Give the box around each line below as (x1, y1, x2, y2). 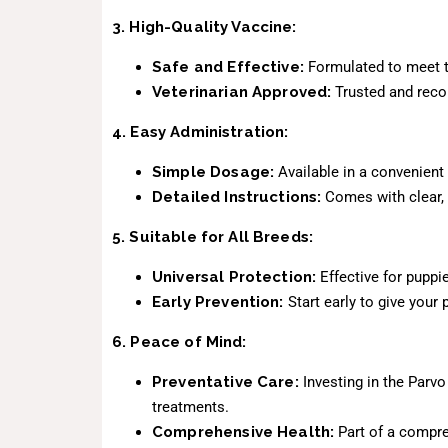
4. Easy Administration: (112, 122, 289, 141)
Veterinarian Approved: (152, 82, 332, 101)
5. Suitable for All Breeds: (112, 227, 314, 246)
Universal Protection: (152, 267, 317, 286)
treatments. (152, 397, 229, 416)
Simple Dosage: (152, 162, 275, 181)
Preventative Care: (152, 372, 299, 391)
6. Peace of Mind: (112, 332, 247, 351)
